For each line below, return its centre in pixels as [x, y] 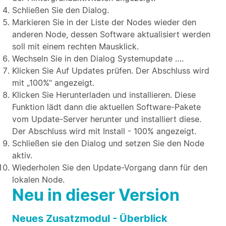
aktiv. [22, 155]
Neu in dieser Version [96, 195]
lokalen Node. [38, 180]
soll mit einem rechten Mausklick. [75, 46]
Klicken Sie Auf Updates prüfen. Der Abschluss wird [111, 71]
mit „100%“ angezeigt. [53, 83]
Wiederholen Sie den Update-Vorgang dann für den [110, 167]
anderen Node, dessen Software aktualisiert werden [111, 34]
